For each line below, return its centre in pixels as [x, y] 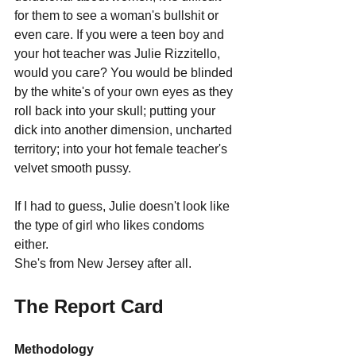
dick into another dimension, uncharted [125, 130]
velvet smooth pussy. [73, 168]
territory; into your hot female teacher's [122, 149]
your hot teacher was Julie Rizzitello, [119, 53]
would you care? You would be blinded [125, 72]
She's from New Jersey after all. [103, 263]
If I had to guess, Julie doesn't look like [124, 206]
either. [31, 244]
